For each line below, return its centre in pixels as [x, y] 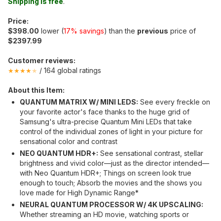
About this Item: [36, 90]
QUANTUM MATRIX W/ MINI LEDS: [79, 102]
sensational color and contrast [69, 141]
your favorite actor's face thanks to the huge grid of [105, 112]
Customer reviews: [42, 60]
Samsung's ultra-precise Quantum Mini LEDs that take [106, 122]
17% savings [84, 31]
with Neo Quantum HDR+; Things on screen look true [106, 173]
